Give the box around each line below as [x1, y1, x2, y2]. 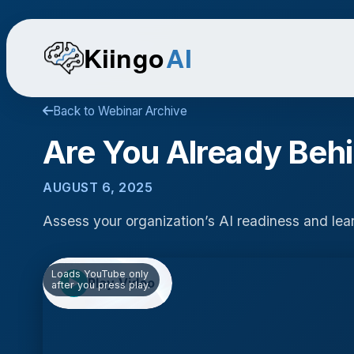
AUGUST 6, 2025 [43, 179, 153, 195]
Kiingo [83, 40, 164, 76]
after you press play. [51, 278, 151, 291]
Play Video [87, 274, 156, 291]
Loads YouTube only [51, 267, 149, 280]
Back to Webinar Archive [53, 103, 187, 119]
